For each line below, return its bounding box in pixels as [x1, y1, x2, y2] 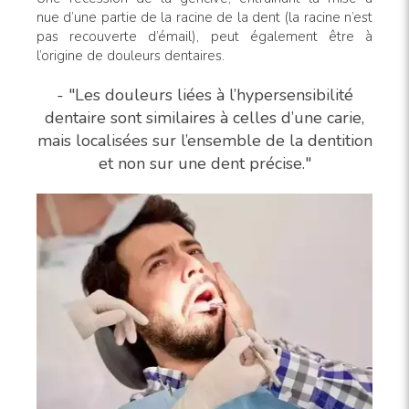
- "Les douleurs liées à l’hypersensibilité [56, 83, 353, 106]
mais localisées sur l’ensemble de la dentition [37, 129, 372, 152]
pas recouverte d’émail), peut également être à [37, 26, 372, 46]
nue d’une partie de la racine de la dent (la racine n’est [37, 7, 372, 26]
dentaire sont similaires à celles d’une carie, [45, 106, 364, 129]
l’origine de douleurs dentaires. [37, 46, 225, 65]
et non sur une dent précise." [98, 152, 311, 174]
